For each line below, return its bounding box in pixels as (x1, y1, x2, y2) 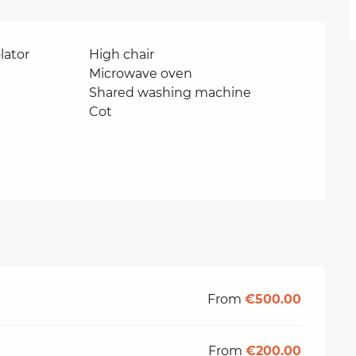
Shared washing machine (89, 84, 252, 100)
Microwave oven (89, 65, 193, 81)
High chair (89, 46, 155, 62)
